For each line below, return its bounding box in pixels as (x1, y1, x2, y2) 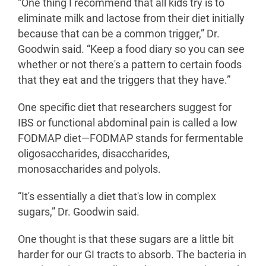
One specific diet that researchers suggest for (18, 101, 232, 113)
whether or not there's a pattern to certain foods (18, 58, 242, 71)
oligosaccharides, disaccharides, (18, 147, 170, 160)
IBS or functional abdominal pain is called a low (18, 116, 237, 129)
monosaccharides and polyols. (18, 163, 161, 175)
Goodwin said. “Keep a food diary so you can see (18, 43, 245, 55)
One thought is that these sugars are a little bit (18, 233, 234, 245)
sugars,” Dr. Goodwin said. (18, 205, 140, 218)
